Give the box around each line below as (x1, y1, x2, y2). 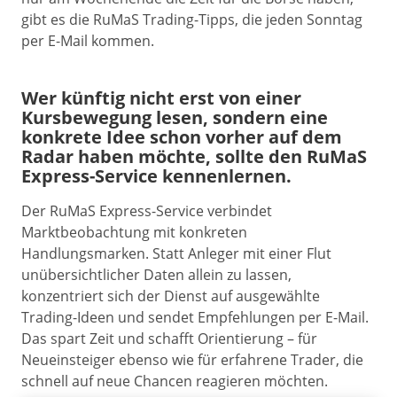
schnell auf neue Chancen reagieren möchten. (21, 371, 328, 391)
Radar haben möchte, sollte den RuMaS (21, 144, 367, 168)
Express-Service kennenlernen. (21, 164, 292, 188)
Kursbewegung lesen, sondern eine (21, 105, 328, 129)
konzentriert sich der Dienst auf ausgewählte (21, 286, 320, 306)
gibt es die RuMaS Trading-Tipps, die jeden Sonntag (21, 10, 362, 29)
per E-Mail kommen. (21, 31, 154, 51)
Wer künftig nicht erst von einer (21, 86, 301, 110)
